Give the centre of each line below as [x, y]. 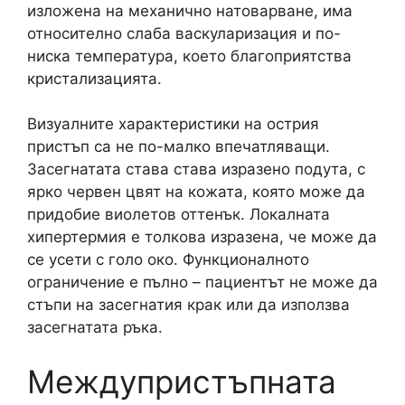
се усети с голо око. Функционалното [168, 259]
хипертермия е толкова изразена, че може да [202, 237]
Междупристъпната [182, 381]
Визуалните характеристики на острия [173, 124]
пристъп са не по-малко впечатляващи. [179, 146]
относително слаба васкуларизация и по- [184, 33]
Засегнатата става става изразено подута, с [196, 169]
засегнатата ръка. [95, 327]
